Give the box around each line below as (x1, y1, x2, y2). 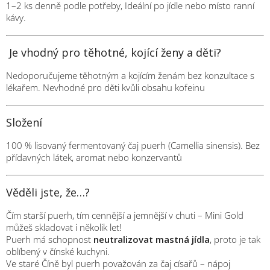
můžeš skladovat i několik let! (6, 221, 122, 233)
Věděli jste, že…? (6, 184, 90, 199)
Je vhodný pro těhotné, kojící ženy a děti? (6, 45, 221, 60)
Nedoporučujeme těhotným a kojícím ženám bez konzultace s (6, 69, 254, 81)
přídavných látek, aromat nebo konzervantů (6, 151, 182, 163)
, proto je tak (210, 233, 260, 245)
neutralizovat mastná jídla (93, 233, 210, 245)
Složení (6, 115, 42, 130)
